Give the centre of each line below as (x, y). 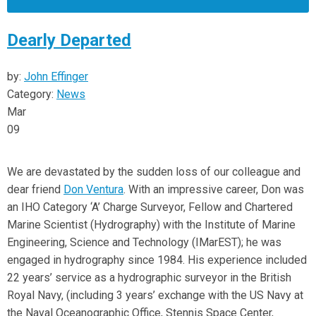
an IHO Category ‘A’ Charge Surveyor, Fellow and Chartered (150, 207)
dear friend (35, 189)
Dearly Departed (69, 40)
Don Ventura (93, 189)
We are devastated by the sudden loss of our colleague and (154, 172)
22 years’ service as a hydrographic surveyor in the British (149, 278)
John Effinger (56, 77)
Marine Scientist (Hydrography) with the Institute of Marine (151, 225)
